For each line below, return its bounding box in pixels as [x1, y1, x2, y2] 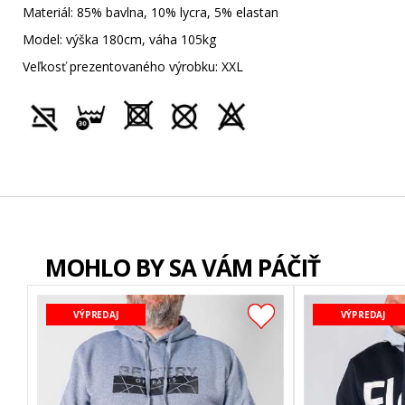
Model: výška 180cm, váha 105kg [23, 31, 216, 49]
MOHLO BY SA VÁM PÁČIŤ [45, 251, 320, 285]
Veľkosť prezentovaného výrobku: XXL [23, 58, 243, 76]
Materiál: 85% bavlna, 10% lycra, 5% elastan [23, 4, 278, 22]
